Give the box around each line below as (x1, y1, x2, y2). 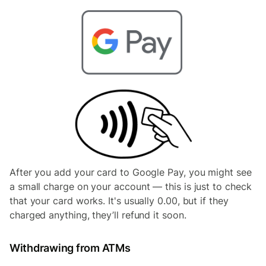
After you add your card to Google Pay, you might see (9, 166, 252, 178)
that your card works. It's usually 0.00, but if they (9, 194, 229, 207)
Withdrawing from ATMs (9, 241, 133, 254)
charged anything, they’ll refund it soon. (9, 208, 186, 221)
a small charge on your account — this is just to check (9, 180, 252, 192)
